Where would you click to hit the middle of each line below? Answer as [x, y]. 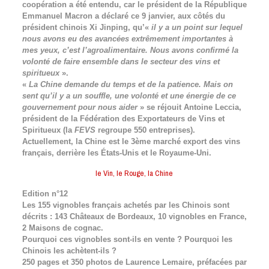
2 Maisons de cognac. [62, 228]
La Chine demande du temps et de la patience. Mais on [131, 84]
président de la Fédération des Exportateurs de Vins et [123, 119]
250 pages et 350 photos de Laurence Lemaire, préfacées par [134, 262]
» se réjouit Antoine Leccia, [189, 107]
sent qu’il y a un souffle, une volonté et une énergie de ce [129, 96]
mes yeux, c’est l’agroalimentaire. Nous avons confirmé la [130, 50]
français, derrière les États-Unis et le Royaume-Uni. [116, 153]
